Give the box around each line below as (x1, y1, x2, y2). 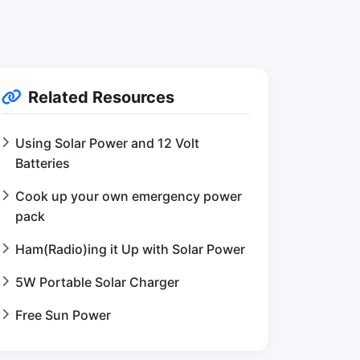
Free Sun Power (15, 307, 111, 323)
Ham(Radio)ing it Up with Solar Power (15, 241, 245, 257)
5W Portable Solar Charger (15, 274, 179, 290)
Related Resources (28, 88, 174, 107)
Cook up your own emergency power (15, 188, 242, 204)
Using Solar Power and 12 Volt (15, 135, 199, 151)
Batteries (15, 155, 70, 171)
